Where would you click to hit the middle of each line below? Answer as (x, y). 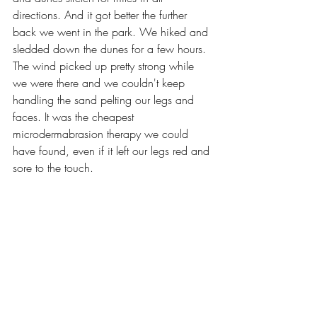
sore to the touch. (53, 167)
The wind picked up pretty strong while (105, 65)
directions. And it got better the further (102, 15)
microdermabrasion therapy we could (102, 133)
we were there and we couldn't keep (100, 82)
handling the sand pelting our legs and (105, 99)
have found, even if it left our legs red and (113, 150)
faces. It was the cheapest (75, 116)
